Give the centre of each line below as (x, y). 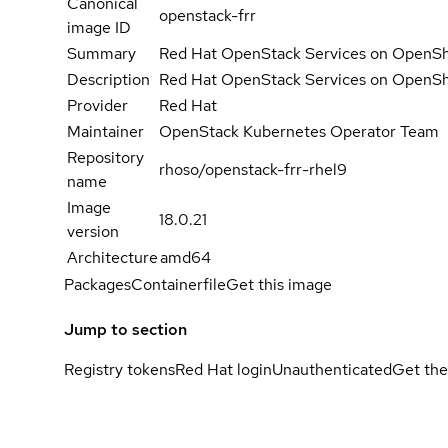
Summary (101, 53)
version (93, 231)
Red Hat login (223, 370)
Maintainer (105, 131)
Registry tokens (119, 370)
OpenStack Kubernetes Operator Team (298, 131)
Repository (105, 157)
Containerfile (178, 284)
